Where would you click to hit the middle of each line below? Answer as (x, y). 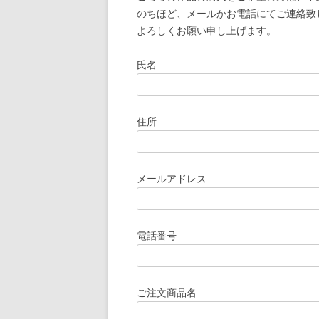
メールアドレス (172, 178)
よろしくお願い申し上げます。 (206, 30)
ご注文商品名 (167, 292)
